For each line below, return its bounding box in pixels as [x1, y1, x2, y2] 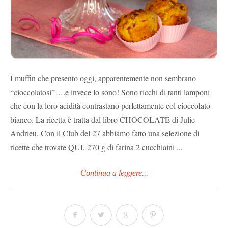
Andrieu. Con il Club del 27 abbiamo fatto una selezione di [10, 127, 199, 138]
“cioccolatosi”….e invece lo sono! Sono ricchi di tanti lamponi [10, 86, 210, 97]
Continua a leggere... [80, 168, 148, 177]
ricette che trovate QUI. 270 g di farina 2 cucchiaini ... [10, 141, 183, 152]
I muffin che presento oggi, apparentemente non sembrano [10, 72, 196, 83]
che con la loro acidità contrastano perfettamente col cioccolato [10, 100, 210, 111]
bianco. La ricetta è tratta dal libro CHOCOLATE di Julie [10, 113, 195, 125]
